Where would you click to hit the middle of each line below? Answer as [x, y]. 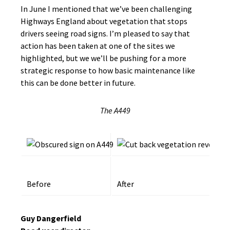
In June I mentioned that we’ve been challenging [106, 9]
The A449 [115, 110]
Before [39, 184]
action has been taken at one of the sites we [98, 46]
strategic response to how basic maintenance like [108, 70]
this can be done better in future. [78, 83]
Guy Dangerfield [51, 218]
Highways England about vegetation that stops [104, 21]
